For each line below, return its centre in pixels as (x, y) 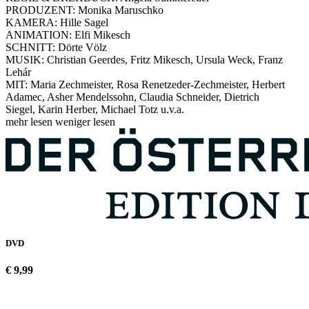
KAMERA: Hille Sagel (57, 22)
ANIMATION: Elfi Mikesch (68, 34)
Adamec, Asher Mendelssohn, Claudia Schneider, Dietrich (132, 97)
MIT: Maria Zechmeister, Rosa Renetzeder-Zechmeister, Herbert (145, 84)
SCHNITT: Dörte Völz (56, 47)
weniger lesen (85, 121)
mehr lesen (30, 121)
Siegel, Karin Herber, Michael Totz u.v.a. (95, 109)
